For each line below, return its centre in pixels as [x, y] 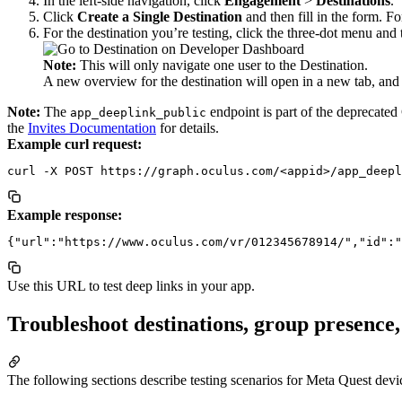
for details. [188, 127]
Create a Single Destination [160, 16]
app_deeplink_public [138, 112]
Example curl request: [74, 144]
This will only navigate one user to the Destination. [222, 65]
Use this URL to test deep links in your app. [131, 285]
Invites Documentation [92, 127]
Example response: [65, 214]
